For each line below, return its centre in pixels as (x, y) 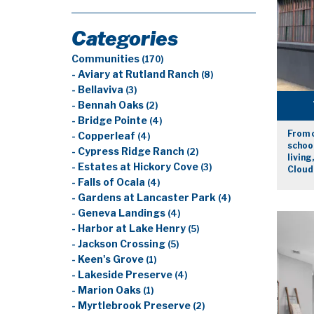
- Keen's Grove (109, 259)
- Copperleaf (104, 136)
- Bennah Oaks (109, 105)
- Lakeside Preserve (123, 275)
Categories (125, 39)
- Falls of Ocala (109, 182)
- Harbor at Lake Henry (130, 228)
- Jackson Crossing (120, 244)
